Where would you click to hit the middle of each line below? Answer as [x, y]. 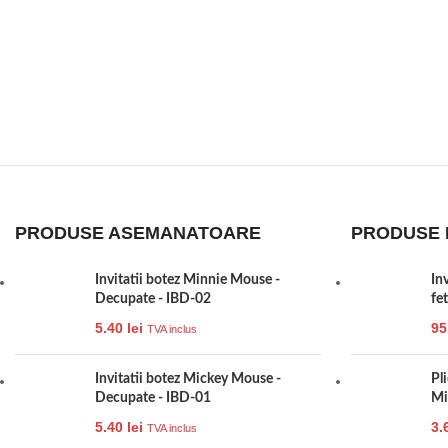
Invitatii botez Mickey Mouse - [188, 378]
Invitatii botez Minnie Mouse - [187, 279]
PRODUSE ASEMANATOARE [138, 232]
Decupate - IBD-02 [153, 298]
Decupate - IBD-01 [153, 397]
